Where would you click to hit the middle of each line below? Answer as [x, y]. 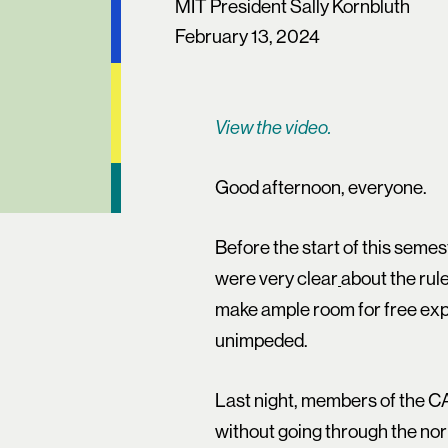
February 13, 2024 [247, 36]
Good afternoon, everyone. [321, 187]
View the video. [273, 127]
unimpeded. [262, 340]
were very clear [277, 278]
